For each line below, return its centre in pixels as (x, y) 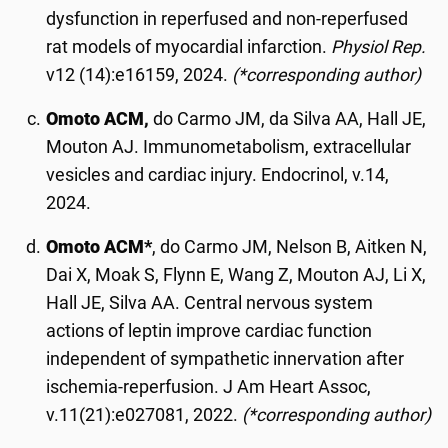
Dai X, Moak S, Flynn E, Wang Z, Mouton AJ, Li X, (236, 274)
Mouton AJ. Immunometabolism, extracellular (229, 146)
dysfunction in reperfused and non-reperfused (227, 18)
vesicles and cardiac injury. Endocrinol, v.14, (218, 174)
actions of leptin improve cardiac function (209, 330)
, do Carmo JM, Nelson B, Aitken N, (290, 246)
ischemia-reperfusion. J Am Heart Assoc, (209, 386)
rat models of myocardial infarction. (189, 46)
